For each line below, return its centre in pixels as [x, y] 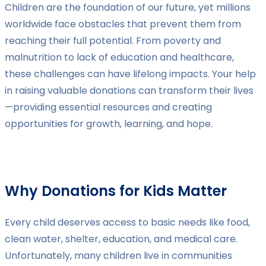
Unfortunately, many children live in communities [118, 256]
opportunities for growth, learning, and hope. [109, 124]
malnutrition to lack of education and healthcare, [119, 58]
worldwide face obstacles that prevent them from [123, 24]
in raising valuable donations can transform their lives [129, 91]
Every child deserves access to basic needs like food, [127, 223]
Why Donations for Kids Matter [116, 191]
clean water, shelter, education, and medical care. [121, 239]
